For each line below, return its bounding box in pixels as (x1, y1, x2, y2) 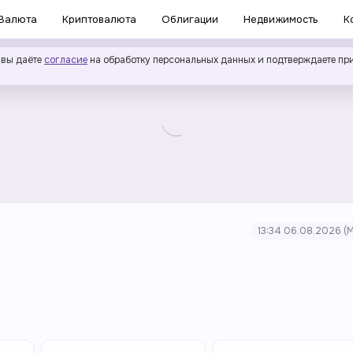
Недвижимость (243, 13, 318, 26)
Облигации (162, 13, 218, 26)
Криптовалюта (62, 13, 136, 26)
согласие (44, 54, 87, 66)
